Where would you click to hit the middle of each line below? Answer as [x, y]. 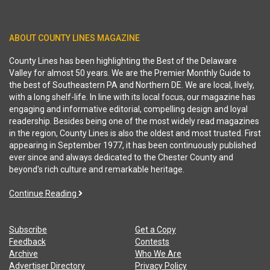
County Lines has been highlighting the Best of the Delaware [123, 61]
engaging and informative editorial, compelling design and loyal [128, 109]
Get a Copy [155, 230]
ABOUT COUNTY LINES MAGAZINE [74, 38]
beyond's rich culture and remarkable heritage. [97, 170]
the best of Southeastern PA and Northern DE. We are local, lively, [132, 85]
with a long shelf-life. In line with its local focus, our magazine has [132, 97]
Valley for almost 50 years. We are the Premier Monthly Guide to [130, 73]
